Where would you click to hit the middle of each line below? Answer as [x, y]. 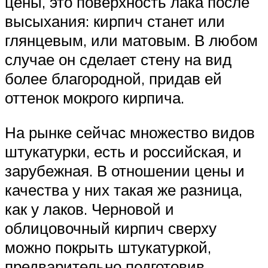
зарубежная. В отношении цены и [125, 170]
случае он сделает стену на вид [118, 59]
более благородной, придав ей [113, 78]
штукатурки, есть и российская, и [123, 151]
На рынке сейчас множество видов [130, 132]
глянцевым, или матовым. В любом [131, 40]
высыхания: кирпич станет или [115, 21]
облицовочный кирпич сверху [111, 228]
